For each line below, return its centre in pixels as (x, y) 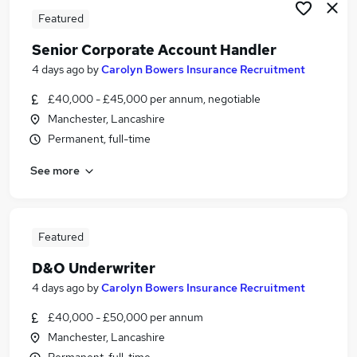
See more (55, 170)
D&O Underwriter (94, 268)
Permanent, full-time (99, 139)
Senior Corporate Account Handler (154, 50)
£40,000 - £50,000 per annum (126, 317)
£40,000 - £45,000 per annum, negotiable (154, 99)
